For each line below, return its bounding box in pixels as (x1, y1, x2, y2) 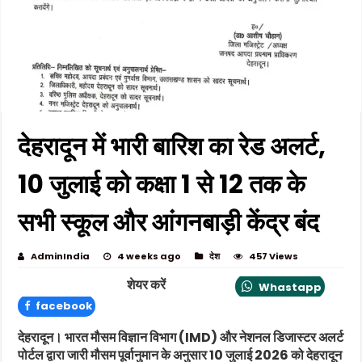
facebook (33, 297, 93, 314)
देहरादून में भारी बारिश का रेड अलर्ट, (18, 128, 326, 164)
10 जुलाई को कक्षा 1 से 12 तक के (18, 166, 306, 202)
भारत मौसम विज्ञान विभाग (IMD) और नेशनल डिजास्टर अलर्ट (62, 327, 344, 347)
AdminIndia (31, 249, 90, 263)
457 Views (249, 249, 299, 263)
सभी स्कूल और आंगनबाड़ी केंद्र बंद (18, 204, 320, 240)
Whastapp (259, 279, 322, 295)
